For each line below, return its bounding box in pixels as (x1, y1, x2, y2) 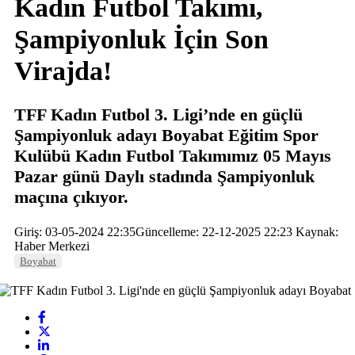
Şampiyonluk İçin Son (14, 25, 269, 54)
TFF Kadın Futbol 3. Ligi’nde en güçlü (14, 105, 303, 124)
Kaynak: (292, 225, 338, 239)
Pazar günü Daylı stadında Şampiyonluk (14, 166, 315, 186)
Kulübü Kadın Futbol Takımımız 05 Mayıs (14, 146, 331, 166)
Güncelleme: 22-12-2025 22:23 (136, 225, 292, 239)
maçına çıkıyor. (14, 187, 128, 207)
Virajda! (14, 56, 112, 86)
